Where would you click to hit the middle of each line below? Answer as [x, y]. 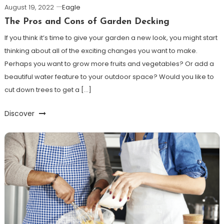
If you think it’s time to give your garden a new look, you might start [111, 38]
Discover [20, 114]
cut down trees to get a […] [48, 90]
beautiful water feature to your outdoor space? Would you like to [109, 77]
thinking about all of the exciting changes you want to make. [101, 51]
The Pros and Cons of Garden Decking [87, 22]
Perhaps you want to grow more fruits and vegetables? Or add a [109, 64]
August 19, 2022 [29, 7]
